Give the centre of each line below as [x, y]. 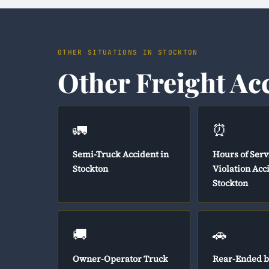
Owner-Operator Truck [120, 259]
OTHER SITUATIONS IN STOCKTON [128, 52]
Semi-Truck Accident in [121, 154]
